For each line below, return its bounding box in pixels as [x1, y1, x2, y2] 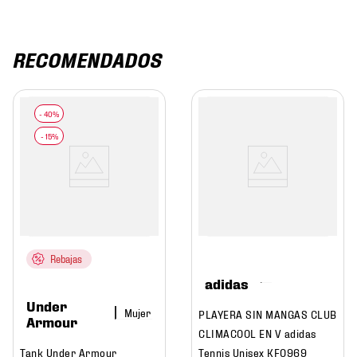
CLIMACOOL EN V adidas [198, 325, 316, 339]
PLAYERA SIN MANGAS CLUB [198, 306, 337, 320]
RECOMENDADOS [12, 47, 161, 71]
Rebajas [50, 252, 82, 265]
